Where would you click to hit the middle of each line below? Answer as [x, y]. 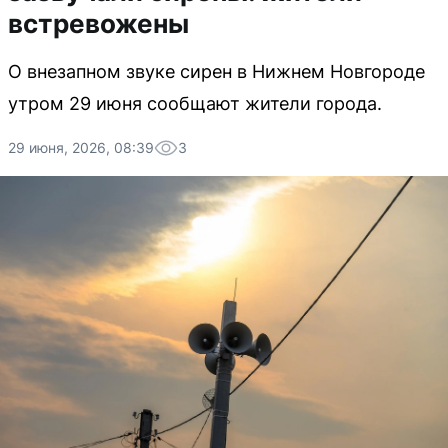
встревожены [98, 23]
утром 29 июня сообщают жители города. [195, 103]
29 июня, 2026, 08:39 [81, 147]
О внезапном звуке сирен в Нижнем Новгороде [216, 71]
